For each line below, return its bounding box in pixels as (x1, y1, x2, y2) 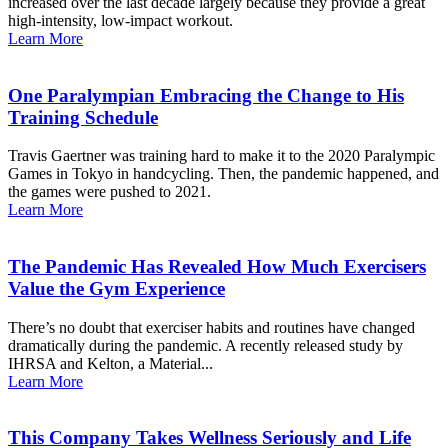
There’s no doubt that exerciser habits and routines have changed (8, 318, 415, 336)
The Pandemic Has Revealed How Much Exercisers (8, 256, 426, 277)
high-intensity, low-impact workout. (8, 11, 233, 29)
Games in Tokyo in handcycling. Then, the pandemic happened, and (8, 165, 439, 183)
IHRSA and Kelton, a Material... (8, 354, 213, 372)
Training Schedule (8, 106, 158, 128)
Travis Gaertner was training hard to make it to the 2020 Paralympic (8, 147, 435, 165)
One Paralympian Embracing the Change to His (8, 84, 404, 106)
